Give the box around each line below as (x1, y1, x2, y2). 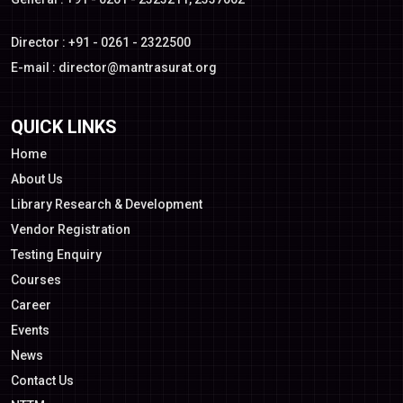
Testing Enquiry (11, 247, 102, 262)
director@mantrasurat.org (58, 60, 217, 75)
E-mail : (11, 60, 58, 75)
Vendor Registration (11, 222, 130, 237)
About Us (11, 172, 63, 186)
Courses (11, 273, 61, 287)
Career (11, 298, 51, 312)
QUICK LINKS (11, 116, 117, 138)
